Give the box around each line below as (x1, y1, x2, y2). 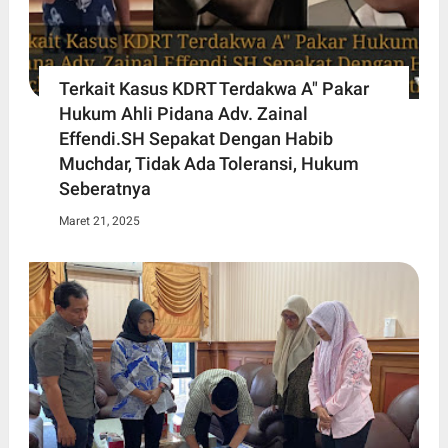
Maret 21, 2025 (58, 213, 140, 228)
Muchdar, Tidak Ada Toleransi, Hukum (58, 152, 359, 174)
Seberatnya (58, 177, 151, 199)
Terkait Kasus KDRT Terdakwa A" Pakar (58, 77, 369, 99)
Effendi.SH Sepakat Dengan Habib (58, 127, 333, 149)
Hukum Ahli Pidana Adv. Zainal (58, 102, 308, 124)
